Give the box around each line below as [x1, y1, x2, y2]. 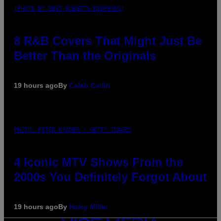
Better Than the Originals [14, 48, 156, 62]
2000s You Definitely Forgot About [14, 170, 207, 184]
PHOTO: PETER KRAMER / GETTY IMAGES [14, 126, 131, 133]
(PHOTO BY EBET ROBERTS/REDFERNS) [14, 4, 124, 12]
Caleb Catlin [69, 81, 110, 89]
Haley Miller [69, 202, 108, 211]
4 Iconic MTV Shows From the [14, 155, 183, 169]
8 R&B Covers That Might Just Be [14, 34, 202, 47]
